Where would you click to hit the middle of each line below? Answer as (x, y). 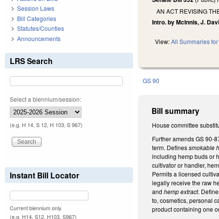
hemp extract (181, 191)
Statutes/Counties (41, 28)
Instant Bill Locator (44, 175)
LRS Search (31, 61)
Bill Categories (37, 18)
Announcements (39, 38)
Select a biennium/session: (45, 99)
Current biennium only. (36, 208)
